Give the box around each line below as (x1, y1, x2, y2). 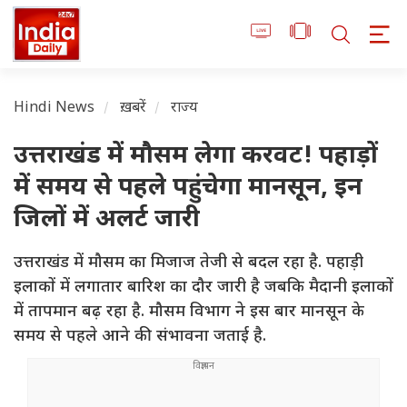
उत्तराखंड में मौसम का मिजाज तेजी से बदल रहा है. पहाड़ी (14, 253, 363, 274)
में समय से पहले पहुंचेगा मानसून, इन (14, 173, 362, 205)
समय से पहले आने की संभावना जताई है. (14, 326, 266, 348)
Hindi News (14, 99, 95, 119)
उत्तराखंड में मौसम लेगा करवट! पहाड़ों (14, 141, 378, 174)
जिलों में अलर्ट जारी (14, 204, 200, 237)
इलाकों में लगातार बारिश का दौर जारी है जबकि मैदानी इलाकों (14, 277, 393, 299)
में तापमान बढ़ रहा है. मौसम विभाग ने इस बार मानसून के (14, 302, 364, 323)
